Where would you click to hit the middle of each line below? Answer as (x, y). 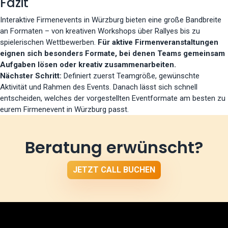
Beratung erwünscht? (114, 147)
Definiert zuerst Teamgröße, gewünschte (131, 76)
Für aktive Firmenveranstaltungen (158, 42)
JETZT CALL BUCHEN (114, 169)
